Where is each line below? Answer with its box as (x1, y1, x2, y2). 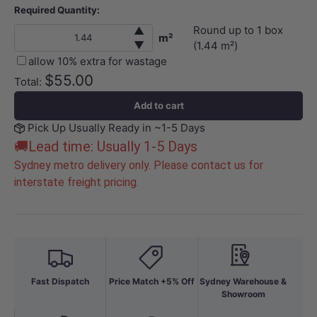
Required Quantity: (14, 4, 100, 16)
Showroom (221, 288, 265, 299)
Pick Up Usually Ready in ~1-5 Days (28, 120, 205, 134)
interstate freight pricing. (14, 175, 139, 189)
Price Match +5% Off (108, 275, 195, 287)
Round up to (192, 23, 257, 37)
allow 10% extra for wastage (28, 54, 167, 68)
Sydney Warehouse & (200, 275, 287, 287)
